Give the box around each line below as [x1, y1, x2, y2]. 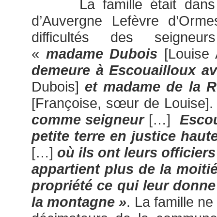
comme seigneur [31, 111, 144, 128]
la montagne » [31, 194, 127, 210]
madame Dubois [46, 46, 158, 62]
